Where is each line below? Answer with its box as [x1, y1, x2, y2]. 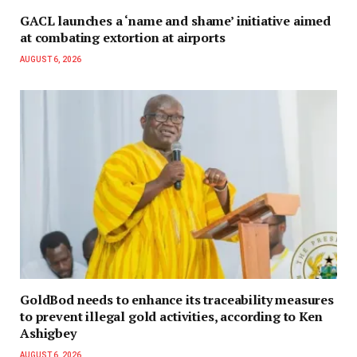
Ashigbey [20, 324, 76, 343]
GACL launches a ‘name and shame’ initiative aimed [20, 12, 331, 30]
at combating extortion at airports [20, 29, 226, 47]
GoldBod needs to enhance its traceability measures [20, 291, 334, 309]
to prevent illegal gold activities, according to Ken [20, 308, 323, 326]
